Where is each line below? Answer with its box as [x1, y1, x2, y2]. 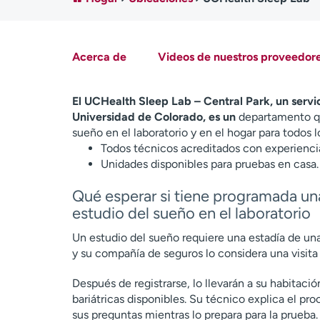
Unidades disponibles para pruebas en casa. [100, 157, 319, 171]
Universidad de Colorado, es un [71, 110, 236, 124]
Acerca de [71, 50, 126, 64]
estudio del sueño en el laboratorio [71, 204, 311, 223]
